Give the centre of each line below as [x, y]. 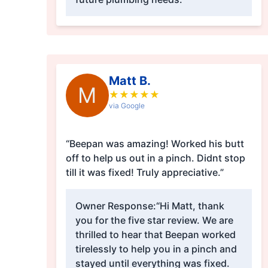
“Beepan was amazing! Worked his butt [155, 144]
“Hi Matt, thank [190, 206]
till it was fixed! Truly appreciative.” [144, 173]
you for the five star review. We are [154, 220]
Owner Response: [115, 206]
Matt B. [130, 81]
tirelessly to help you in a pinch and [156, 249]
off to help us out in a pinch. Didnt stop [155, 158]
